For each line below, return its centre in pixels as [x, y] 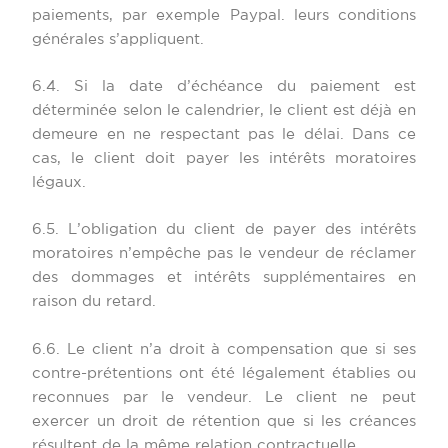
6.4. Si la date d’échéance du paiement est [224, 86]
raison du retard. [94, 302]
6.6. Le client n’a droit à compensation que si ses [224, 349]
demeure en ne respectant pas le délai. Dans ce [224, 134]
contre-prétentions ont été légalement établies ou [224, 373]
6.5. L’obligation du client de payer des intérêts [224, 230]
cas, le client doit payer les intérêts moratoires [224, 158]
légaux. [59, 182]
